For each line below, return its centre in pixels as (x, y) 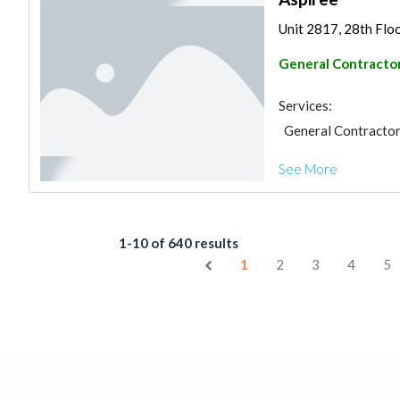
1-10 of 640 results (178, 243)
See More (308, 169)
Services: (305, 105)
